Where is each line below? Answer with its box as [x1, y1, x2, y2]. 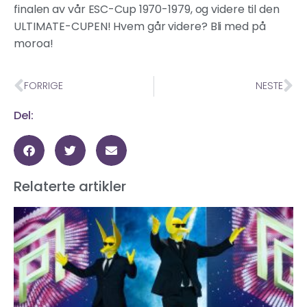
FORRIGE [24, 79, 63, 93]
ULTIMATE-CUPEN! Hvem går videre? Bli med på [14, 19, 266, 35]
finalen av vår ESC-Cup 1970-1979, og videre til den [14, 1, 280, 18]
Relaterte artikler [14, 176, 126, 196]
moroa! [14, 36, 53, 52]
